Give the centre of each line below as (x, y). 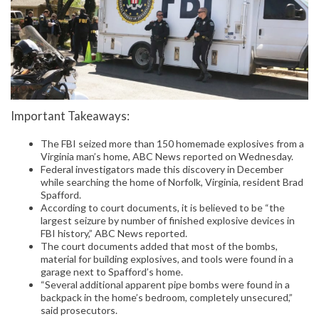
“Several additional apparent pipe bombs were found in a (165, 284)
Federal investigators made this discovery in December (162, 169)
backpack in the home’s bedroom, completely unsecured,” (167, 297)
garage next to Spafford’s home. (112, 271)
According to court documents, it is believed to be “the (163, 207)
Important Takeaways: (70, 116)
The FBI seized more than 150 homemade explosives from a (172, 143)
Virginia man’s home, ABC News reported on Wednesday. (167, 156)
